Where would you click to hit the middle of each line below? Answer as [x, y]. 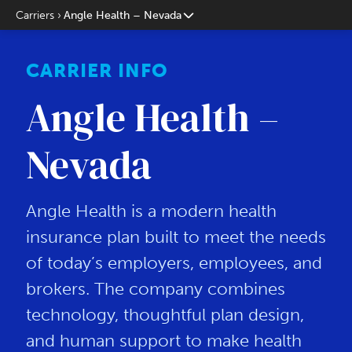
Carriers [35, 15]
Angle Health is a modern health [151, 211]
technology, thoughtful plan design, [165, 315]
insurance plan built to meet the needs [176, 237]
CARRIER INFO [97, 70]
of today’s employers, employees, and [174, 263]
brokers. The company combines [155, 289]
